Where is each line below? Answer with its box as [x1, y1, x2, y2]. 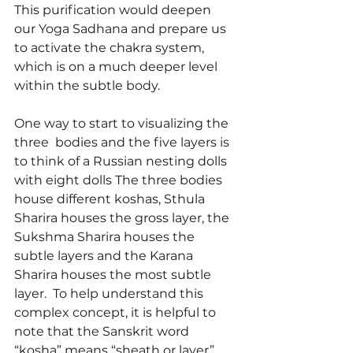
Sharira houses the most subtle [14, 266, 214, 282]
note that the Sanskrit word [14, 323, 192, 339]
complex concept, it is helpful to [14, 304, 219, 320]
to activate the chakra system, [14, 39, 207, 55]
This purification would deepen [14, 2, 214, 17]
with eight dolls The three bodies [14, 172, 225, 188]
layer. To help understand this [14, 285, 206, 301]
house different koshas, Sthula [14, 191, 208, 206]
